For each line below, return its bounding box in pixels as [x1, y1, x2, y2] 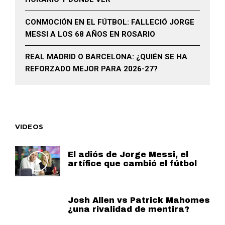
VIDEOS [15, 123, 43, 131]
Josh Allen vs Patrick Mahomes [68, 196, 210, 205]
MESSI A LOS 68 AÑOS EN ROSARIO [25, 30, 155, 39]
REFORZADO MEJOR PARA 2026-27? [25, 64, 158, 74]
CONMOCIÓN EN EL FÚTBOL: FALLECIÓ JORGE [25, 18, 194, 27]
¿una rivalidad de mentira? [68, 205, 189, 214]
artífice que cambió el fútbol [68, 159, 197, 168]
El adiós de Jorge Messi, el [68, 150, 188, 159]
